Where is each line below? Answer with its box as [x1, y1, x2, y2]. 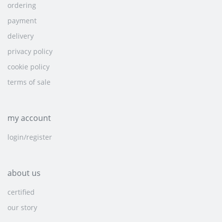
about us [7, 167, 41, 179]
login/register [7, 132, 52, 142]
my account [7, 112, 51, 124]
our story [7, 203, 37, 213]
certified [7, 187, 35, 197]
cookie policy [7, 62, 50, 72]
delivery [7, 31, 34, 41]
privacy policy [7, 47, 53, 56]
